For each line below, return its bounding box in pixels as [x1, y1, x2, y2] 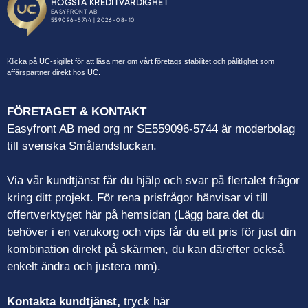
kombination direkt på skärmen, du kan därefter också [7, 243, 284, 256]
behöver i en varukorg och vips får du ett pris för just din [7, 225, 296, 239]
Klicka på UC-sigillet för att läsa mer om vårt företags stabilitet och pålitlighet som [7, 57, 274, 66]
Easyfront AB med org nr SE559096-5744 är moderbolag [7, 122, 295, 135]
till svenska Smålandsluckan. [7, 139, 157, 153]
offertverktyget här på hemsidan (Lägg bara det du [7, 208, 264, 222]
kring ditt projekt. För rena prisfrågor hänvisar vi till [7, 191, 268, 205]
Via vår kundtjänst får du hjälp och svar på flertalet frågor [7, 174, 300, 188]
